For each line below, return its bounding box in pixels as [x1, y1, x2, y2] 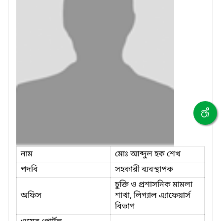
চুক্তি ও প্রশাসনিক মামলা [115, 179, 192, 190]
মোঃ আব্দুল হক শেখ [115, 148, 181, 160]
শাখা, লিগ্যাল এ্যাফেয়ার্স [115, 190, 190, 201]
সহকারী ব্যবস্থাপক [115, 164, 173, 175]
